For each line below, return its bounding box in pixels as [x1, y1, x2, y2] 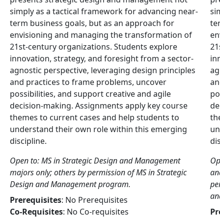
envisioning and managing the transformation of [10, 29, 192, 40]
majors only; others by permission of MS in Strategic [10, 167, 187, 178]
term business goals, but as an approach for [10, 18, 174, 28]
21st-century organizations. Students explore [10, 41, 177, 52]
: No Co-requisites [63, 206, 129, 217]
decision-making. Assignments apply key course [10, 100, 188, 111]
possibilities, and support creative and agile [10, 88, 171, 99]
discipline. [10, 136, 47, 146]
